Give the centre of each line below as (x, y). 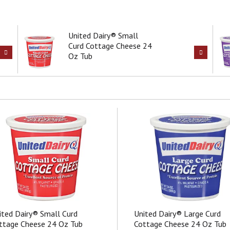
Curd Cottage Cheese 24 (110, 46)
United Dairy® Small (103, 35)
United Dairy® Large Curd (178, 214)
